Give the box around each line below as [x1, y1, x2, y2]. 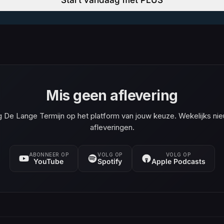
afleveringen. [89, 122, 134, 132]
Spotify [97, 156, 122, 165]
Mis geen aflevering [46, 86, 178, 104]
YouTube [33, 156, 64, 165]
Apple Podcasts [151, 156, 205, 165]
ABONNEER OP [28, 151, 68, 157]
